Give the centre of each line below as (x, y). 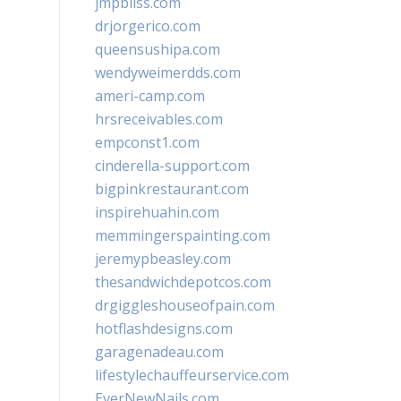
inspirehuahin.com (157, 212)
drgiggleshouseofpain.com (185, 305)
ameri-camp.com (150, 96)
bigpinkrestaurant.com (172, 189)
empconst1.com (147, 142)
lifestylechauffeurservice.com (192, 375)
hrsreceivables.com (159, 119)
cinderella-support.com (172, 166)
